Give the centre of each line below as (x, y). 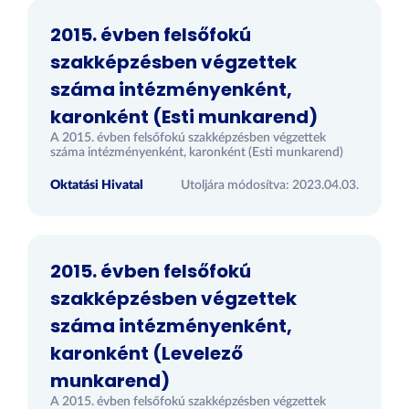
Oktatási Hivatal (97, 185)
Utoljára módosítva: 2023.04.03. (270, 185)
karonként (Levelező (147, 353)
